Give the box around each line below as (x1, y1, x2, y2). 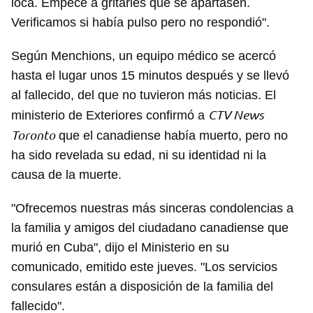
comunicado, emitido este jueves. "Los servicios (11, 260, 277, 275)
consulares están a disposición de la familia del (11, 279, 273, 294)
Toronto (11, 128, 55, 143)
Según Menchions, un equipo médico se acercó (11, 49, 276, 64)
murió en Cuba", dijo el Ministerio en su (11, 240, 229, 255)
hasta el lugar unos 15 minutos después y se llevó (11, 68, 289, 83)
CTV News (208, 108, 263, 122)
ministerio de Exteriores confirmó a (11, 108, 208, 123)
